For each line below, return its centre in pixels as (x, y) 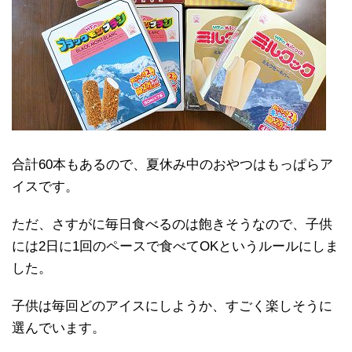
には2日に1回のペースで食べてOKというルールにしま (175, 247)
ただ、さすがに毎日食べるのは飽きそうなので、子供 (172, 225)
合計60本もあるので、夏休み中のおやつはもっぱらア (172, 165)
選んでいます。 (59, 328)
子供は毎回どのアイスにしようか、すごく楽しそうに (172, 306)
